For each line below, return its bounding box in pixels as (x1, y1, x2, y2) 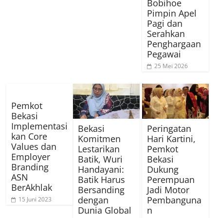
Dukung (147, 163, 179, 175)
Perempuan (147, 173, 195, 185)
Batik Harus (78, 173, 126, 185)
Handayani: (78, 163, 125, 175)
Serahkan (147, 27, 185, 39)
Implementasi (11, 120, 68, 132)
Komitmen (78, 132, 121, 145)
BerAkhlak (11, 181, 53, 193)
